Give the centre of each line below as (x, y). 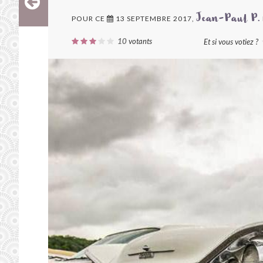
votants (139, 41)
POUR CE (89, 18)
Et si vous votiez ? (232, 42)
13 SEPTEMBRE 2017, (155, 18)
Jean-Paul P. (228, 20)
